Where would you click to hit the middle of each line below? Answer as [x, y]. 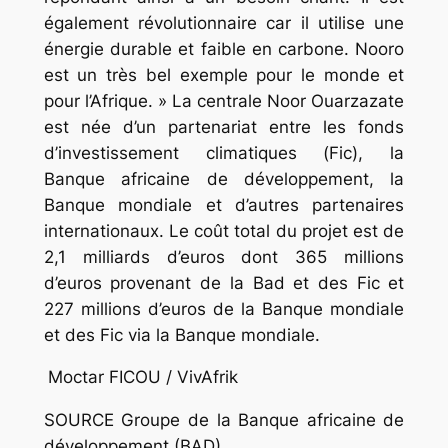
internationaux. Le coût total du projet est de [224, 230]
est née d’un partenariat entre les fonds [224, 126]
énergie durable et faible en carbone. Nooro [224, 48]
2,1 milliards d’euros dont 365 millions [224, 256]
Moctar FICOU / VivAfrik [142, 377]
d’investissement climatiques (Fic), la [224, 152]
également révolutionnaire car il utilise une [224, 22]
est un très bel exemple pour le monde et [224, 74]
